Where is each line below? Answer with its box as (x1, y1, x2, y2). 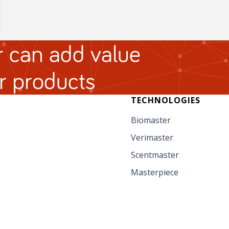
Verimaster (131, 132, 173, 144)
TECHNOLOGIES (131, 95, 200, 106)
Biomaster (131, 114, 171, 126)
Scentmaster (131, 149, 179, 161)
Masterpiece (131, 167, 178, 178)
